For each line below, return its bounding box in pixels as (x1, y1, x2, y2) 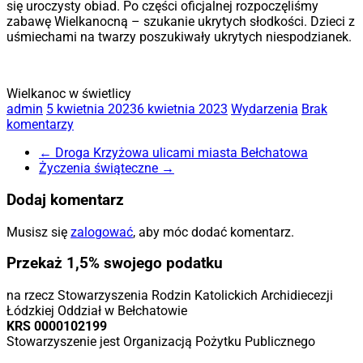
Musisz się (6, 224, 70, 240)
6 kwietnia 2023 (137, 101, 228, 117)
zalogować (70, 224, 133, 240)
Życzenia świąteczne (39, 160, 161, 177)
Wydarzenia (231, 101, 298, 117)
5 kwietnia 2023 (46, 101, 137, 117)
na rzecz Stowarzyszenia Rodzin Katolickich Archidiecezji (6, 288, 333, 304)
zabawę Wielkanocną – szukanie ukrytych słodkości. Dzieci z (6, 14, 355, 30)
